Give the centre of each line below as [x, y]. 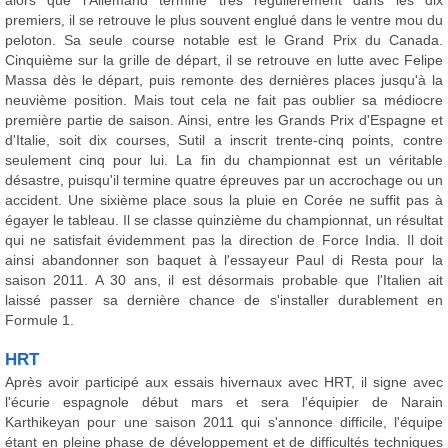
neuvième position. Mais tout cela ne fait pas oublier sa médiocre [224, 100]
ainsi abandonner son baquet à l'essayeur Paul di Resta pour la [224, 260]
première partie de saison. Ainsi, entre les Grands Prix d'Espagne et [224, 120]
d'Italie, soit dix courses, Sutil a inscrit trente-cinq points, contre [224, 140]
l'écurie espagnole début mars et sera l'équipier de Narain [224, 402]
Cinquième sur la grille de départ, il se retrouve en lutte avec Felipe [224, 60]
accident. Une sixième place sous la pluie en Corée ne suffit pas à [224, 200]
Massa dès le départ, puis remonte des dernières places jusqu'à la [224, 80]
